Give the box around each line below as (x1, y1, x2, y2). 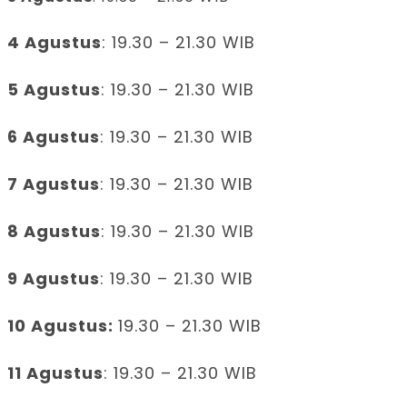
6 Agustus (7, 124, 100, 148)
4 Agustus (7, 30, 102, 54)
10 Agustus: (7, 313, 118, 337)
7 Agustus (7, 172, 100, 195)
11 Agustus (7, 361, 104, 384)
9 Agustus (7, 266, 100, 290)
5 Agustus (7, 77, 101, 101)
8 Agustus (7, 219, 101, 243)
